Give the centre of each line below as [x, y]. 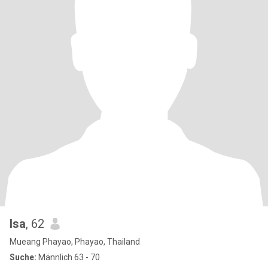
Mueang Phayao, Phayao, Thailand [75, 242]
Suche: [23, 257]
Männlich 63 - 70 [68, 257]
